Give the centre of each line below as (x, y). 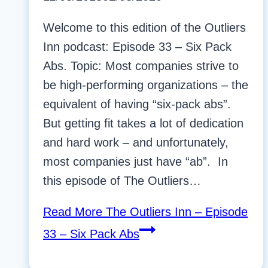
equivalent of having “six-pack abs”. (139, 104)
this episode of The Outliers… (122, 181)
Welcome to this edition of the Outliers (144, 28)
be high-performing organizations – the (146, 85)
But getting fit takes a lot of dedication (143, 124)
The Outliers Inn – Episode (175, 212)
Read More (73, 212)
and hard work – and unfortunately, (136, 143)
